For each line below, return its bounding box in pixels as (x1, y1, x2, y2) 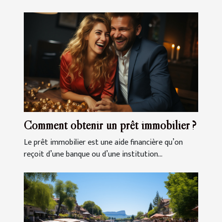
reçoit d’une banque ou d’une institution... (24, 147, 163, 161)
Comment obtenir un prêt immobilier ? (24, 117, 196, 132)
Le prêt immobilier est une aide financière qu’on (24, 135, 183, 149)
